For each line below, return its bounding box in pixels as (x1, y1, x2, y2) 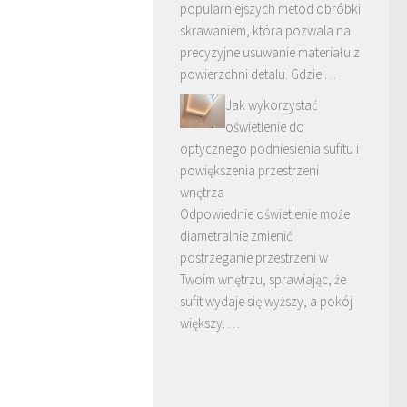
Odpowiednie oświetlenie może (180, 204, 350, 223)
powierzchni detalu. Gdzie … (180, 65, 336, 83)
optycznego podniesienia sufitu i (180, 139, 359, 157)
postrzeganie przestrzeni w (180, 248, 328, 266)
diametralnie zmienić (180, 226, 293, 244)
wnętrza (180, 183, 224, 201)
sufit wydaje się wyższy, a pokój (180, 292, 352, 310)
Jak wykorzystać (225, 95, 318, 114)
